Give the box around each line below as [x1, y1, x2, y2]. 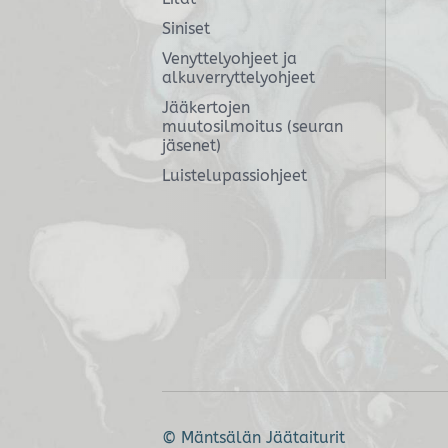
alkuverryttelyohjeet [162, 67, 315, 87]
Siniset [162, 18, 210, 38]
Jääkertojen [162, 98, 250, 118]
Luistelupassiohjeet [162, 166, 307, 186]
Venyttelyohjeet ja [162, 48, 297, 68]
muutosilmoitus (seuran [162, 117, 343, 137]
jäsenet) [162, 136, 221, 156]
